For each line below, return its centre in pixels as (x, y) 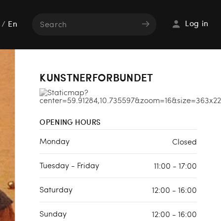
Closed (184, 141)
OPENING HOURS (70, 122)
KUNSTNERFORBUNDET (96, 77)
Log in (197, 24)
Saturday (56, 189)
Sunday (53, 213)
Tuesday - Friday (70, 165)
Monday (55, 141)
